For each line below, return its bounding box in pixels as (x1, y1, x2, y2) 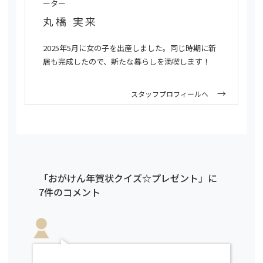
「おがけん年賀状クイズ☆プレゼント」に (39, 171, 217, 185)
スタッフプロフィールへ (131, 89, 208, 99)
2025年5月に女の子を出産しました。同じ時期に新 (43, 42, 216, 53)
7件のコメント (39, 185, 100, 199)
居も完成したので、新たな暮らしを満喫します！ (43, 56, 210, 67)
